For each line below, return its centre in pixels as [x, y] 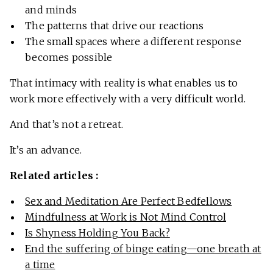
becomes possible [69, 58]
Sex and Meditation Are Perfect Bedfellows [129, 201]
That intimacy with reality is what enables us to [124, 83]
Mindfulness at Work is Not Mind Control [126, 217]
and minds [51, 10]
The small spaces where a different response [133, 42]
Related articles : [54, 176]
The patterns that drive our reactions [115, 26]
